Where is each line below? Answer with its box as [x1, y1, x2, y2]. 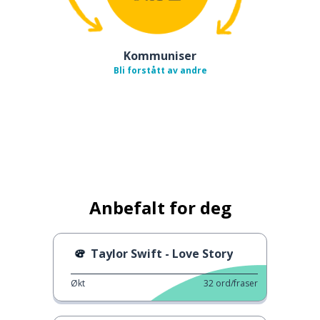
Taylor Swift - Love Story [91, 245, 233, 261]
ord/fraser [216, 276, 258, 289]
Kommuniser [124, 47, 196, 64]
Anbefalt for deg [89, 195, 231, 219]
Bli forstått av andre [113, 64, 207, 76]
